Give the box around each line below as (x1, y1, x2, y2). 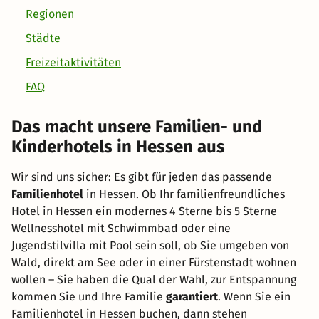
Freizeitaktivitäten (26, 56, 121, 70)
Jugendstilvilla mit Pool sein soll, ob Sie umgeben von (11, 239, 289, 253)
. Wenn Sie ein (218, 290, 291, 304)
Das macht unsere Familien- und (11, 117, 262, 137)
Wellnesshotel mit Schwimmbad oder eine (11, 221, 231, 236)
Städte (26, 31, 61, 46)
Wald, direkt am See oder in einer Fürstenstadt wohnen (11, 256, 296, 270)
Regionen (26, 7, 74, 21)
